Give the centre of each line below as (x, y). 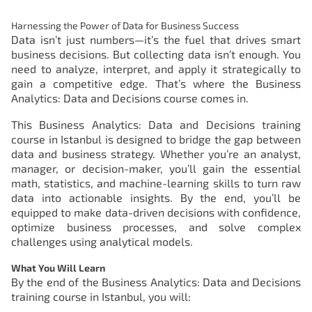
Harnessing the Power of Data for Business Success (125, 25)
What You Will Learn (58, 267)
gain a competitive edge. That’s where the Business (156, 83)
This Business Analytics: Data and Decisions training (156, 124)
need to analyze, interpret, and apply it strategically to (156, 69)
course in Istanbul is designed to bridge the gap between (156, 139)
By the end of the (57, 281)
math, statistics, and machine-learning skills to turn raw (156, 182)
